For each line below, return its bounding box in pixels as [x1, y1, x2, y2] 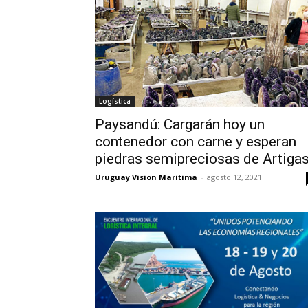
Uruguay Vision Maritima [95, 172, 197, 183]
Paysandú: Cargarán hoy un [95, 116, 265, 133]
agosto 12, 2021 [207, 172, 262, 183]
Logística [99, 96, 131, 107]
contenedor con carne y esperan [95, 133, 296, 151]
